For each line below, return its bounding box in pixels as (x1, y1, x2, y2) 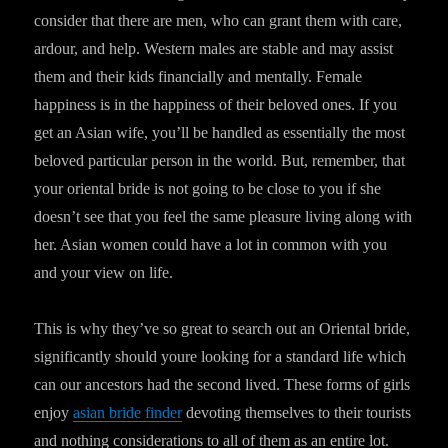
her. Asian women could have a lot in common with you (34, 236, 388, 253)
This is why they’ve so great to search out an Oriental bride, (34, 320, 411, 337)
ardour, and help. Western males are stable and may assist (34, 40, 394, 57)
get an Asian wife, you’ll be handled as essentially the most (34, 124, 406, 141)
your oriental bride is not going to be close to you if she (34, 180, 382, 197)
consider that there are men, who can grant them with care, (34, 12, 403, 29)
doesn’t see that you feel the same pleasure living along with (34, 208, 413, 225)
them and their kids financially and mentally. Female (34, 68, 363, 85)
